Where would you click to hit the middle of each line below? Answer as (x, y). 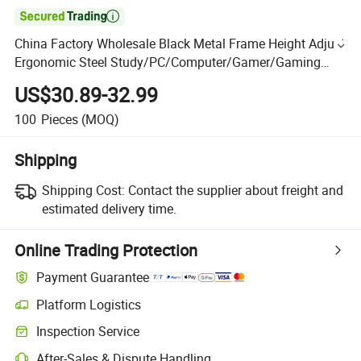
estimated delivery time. (109, 208)
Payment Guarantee (93, 278)
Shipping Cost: (83, 190)
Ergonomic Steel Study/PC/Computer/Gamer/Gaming (168, 62)
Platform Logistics (89, 304)
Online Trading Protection (106, 250)
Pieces (59, 119)
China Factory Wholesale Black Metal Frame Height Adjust (180, 44)
